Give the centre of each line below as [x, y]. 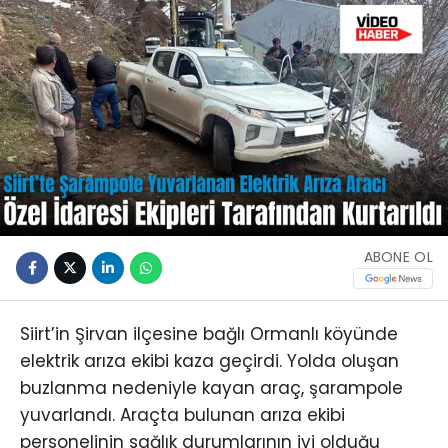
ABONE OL [398, 256]
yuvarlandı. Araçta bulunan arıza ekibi [182, 415]
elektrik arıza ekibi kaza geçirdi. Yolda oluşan [209, 361]
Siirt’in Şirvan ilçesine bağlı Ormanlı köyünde [209, 334]
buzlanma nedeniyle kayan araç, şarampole [211, 388]
